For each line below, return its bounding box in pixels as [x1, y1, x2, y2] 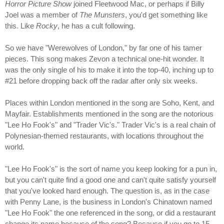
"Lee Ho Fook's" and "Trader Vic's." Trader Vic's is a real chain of [5, 120, 215, 129]
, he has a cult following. [57, 21, 135, 30]
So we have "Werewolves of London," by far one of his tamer [5, 43, 202, 52]
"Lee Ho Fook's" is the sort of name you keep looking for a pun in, [5, 164, 217, 173]
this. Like [5, 21, 36, 30]
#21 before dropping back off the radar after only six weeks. [5, 76, 197, 85]
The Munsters [79, 10, 125, 19]
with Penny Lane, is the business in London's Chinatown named [5, 197, 212, 206]
